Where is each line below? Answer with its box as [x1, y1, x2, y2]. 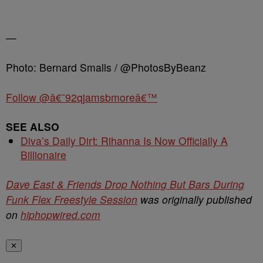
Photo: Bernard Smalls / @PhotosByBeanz [6, 60, 206, 75]
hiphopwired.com [21, 207, 100, 222]
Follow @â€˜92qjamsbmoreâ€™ [6, 90, 157, 104]
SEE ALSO [6, 119, 59, 134]
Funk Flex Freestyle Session [6, 192, 137, 207]
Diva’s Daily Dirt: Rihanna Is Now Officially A [21, 133, 228, 148]
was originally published [137, 192, 252, 207]
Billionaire [21, 147, 66, 162]
